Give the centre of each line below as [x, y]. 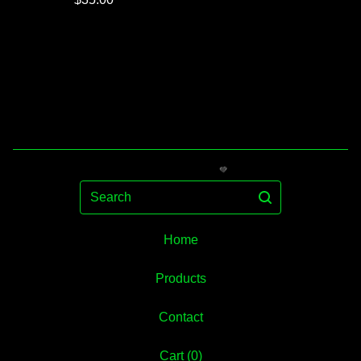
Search [100, 189]
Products [180, 278]
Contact [180, 317]
